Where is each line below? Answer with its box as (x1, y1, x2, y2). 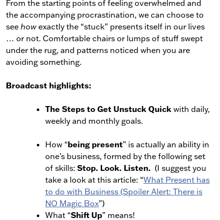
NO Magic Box (45, 198, 99, 208)
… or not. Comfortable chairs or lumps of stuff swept (6, 33, 203, 43)
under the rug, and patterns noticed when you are (6, 45, 190, 55)
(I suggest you (151, 163, 206, 173)
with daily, (171, 104, 210, 114)
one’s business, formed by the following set (45, 151, 205, 161)
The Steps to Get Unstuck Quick (45, 104, 171, 114)
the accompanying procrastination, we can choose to (6, 10, 204, 20)
